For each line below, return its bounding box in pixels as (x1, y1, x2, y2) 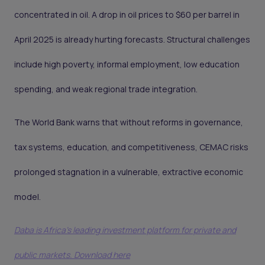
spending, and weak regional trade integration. (14, 83, 198, 95)
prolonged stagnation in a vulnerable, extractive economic (14, 166, 243, 178)
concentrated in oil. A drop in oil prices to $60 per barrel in (14, 9, 240, 21)
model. (14, 191, 41, 203)
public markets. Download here (14, 249, 130, 261)
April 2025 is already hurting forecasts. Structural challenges (14, 34, 250, 46)
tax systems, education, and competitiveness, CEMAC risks (14, 141, 248, 153)
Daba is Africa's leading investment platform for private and (14, 224, 236, 236)
